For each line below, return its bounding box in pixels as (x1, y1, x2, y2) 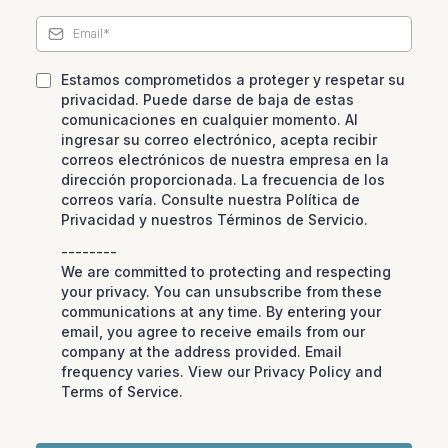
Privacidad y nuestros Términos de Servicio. (61, 210, 368, 228)
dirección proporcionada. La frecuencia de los (61, 170, 385, 188)
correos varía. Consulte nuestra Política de (61, 190, 360, 208)
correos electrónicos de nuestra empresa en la (61, 150, 389, 168)
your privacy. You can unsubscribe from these (61, 282, 382, 300)
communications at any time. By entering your (61, 302, 381, 320)
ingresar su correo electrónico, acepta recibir (61, 130, 377, 148)
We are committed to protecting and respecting (61, 262, 391, 280)
